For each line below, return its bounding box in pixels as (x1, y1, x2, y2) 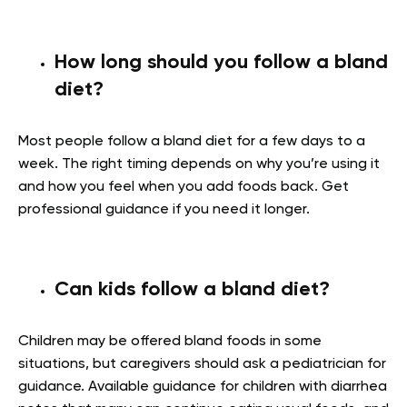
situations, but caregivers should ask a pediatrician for (18, 357, 386, 372)
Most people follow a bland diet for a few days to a (18, 134, 365, 149)
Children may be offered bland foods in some (18, 334, 322, 349)
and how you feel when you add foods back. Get (18, 180, 349, 194)
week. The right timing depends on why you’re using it (18, 157, 380, 172)
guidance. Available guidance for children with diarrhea (18, 380, 387, 394)
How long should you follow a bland (55, 53, 388, 73)
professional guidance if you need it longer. (18, 203, 310, 217)
